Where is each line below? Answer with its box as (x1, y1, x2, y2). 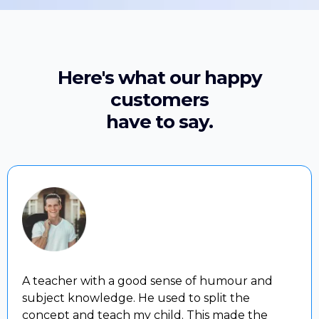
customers (110, 88, 209, 112)
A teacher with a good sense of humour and (22, 274, 273, 288)
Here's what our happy (57, 66, 262, 90)
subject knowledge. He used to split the (22, 291, 250, 305)
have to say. (106, 110, 213, 134)
